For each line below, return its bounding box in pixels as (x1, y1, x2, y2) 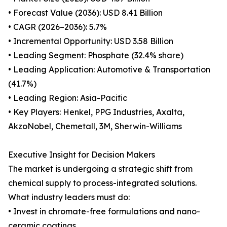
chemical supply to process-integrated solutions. (8, 178, 197, 188)
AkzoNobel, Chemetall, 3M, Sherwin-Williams (8, 121, 182, 132)
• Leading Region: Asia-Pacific (8, 93, 127, 103)
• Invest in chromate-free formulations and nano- (8, 206, 200, 217)
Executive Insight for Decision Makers (8, 149, 155, 160)
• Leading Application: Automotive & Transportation (8, 64, 210, 75)
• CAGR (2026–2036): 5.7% (8, 22, 107, 32)
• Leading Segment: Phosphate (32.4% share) (8, 50, 183, 61)
